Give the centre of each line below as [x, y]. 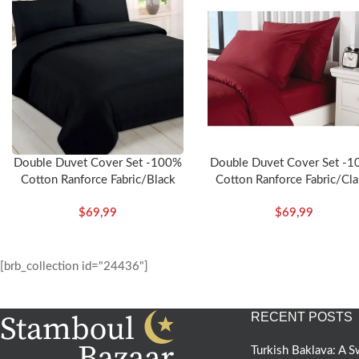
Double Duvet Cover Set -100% [98, 163]
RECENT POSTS [301, 317]
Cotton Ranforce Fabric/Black [98, 179]
